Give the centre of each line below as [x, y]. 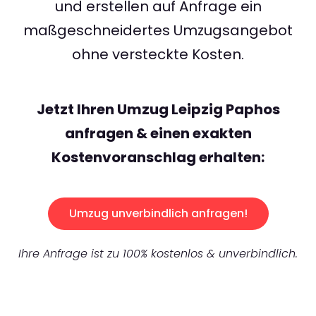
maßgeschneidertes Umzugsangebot [158, 31]
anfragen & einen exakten [158, 134]
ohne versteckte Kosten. [158, 55]
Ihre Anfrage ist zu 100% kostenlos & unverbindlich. [158, 254]
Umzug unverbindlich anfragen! [158, 214]
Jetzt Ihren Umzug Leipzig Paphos [158, 110]
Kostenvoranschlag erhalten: [158, 158]
